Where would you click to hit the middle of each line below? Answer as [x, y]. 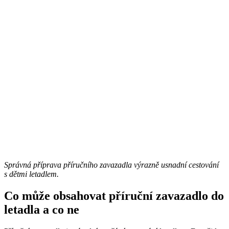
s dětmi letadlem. [31, 174]
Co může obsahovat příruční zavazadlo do [114, 196]
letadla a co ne [42, 210]
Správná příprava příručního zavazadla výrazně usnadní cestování [111, 165]
